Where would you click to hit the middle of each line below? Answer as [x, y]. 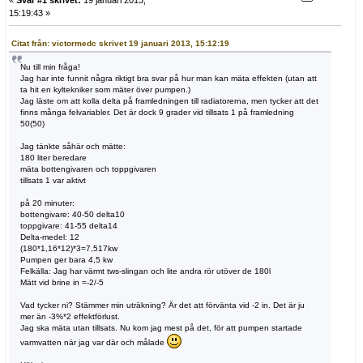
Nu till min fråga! [50, 66]
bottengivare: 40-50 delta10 [73, 214]
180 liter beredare [53, 157]
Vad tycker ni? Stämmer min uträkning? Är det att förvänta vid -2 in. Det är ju [162, 305]
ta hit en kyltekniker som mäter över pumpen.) [105, 89]
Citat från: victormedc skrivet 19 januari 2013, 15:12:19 [120, 43]
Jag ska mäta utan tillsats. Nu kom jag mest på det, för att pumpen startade [161, 327]
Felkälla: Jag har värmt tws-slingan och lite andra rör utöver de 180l [145, 271]
